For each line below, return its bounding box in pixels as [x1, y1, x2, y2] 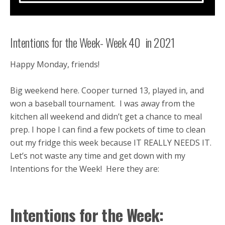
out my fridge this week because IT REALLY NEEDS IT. [10, 137, 213, 148]
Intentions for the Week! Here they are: [10, 163, 161, 174]
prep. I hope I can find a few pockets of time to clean [10, 124, 205, 135]
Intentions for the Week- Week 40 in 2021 [10, 33, 175, 51]
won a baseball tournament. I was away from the [10, 98, 195, 109]
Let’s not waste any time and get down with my [10, 150, 185, 161]
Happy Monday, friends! [10, 59, 99, 70]
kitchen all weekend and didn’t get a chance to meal [10, 111, 202, 122]
